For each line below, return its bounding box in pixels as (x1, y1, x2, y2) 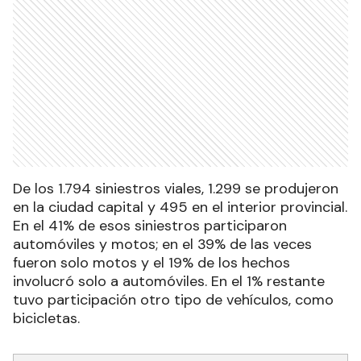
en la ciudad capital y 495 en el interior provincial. (13, 197, 347, 218)
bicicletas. (13, 309, 80, 329)
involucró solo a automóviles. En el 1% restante (13, 272, 325, 292)
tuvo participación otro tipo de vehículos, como (13, 290, 334, 310)
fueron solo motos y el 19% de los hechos (13, 253, 290, 273)
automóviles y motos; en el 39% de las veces (13, 234, 312, 255)
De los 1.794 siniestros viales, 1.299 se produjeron (13, 179, 338, 199)
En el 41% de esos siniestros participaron (13, 216, 287, 236)
